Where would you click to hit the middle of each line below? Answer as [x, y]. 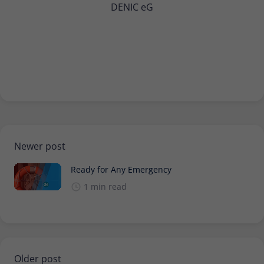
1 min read [105, 186]
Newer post [40, 146]
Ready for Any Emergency [121, 169]
